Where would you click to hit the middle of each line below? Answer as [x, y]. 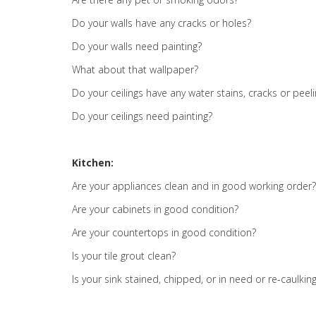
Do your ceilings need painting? [142, 116]
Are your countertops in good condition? [164, 232]
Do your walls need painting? [137, 46]
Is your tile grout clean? [124, 256]
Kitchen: [93, 163]
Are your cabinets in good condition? [155, 209]
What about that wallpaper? [135, 69]
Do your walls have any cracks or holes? [162, 23]
